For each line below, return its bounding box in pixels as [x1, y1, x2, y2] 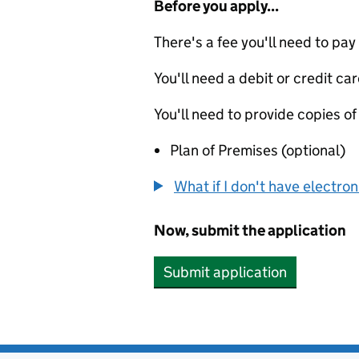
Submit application [163, 263, 287, 281]
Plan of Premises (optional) [170, 141, 345, 159]
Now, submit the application [154, 221, 346, 240]
